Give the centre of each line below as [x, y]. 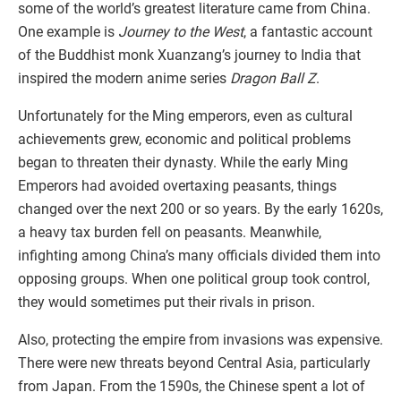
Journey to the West [181, 31]
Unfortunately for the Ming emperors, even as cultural [185, 115]
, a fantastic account [308, 31]
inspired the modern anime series [124, 78]
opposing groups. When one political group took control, [194, 278]
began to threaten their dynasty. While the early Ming [183, 162]
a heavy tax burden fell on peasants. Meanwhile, [170, 232]
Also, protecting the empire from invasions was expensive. [200, 339]
